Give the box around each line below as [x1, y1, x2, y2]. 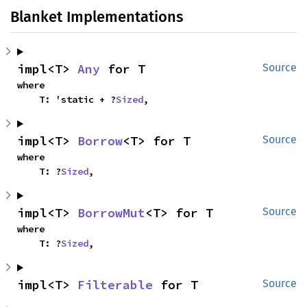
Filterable [77, 277, 153, 293]
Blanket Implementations [10, 8, 183, 26]
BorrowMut [77, 205, 145, 221]
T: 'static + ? [39, 93, 116, 106]
